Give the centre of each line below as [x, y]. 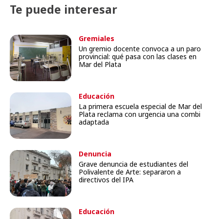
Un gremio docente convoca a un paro [140, 49]
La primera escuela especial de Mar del [141, 107]
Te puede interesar [64, 10]
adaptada [94, 122]
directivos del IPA [106, 180]
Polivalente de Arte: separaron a [130, 172]
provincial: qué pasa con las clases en [138, 57]
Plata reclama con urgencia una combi [140, 114]
